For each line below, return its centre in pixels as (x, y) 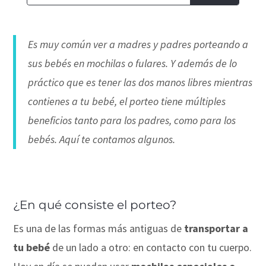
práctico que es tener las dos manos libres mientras (140, 82)
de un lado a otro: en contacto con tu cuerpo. (151, 247)
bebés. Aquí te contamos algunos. (102, 139)
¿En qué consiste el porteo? (95, 205)
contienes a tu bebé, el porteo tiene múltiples (127, 101)
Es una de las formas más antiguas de (99, 228)
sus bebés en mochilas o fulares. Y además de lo (133, 63)
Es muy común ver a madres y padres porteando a (138, 44)
